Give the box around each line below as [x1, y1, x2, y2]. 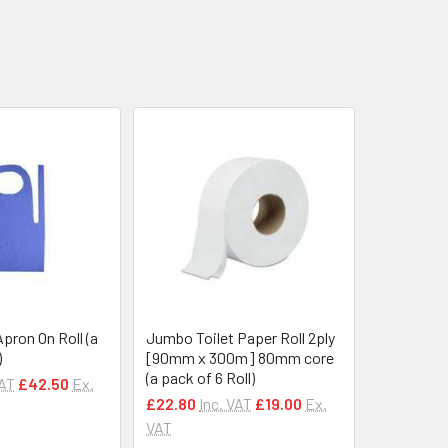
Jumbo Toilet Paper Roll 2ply [146, 327, 335, 347]
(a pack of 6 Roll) [146, 367, 255, 387]
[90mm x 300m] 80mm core [146, 347, 334, 367]
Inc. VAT [199, 393, 252, 413]
